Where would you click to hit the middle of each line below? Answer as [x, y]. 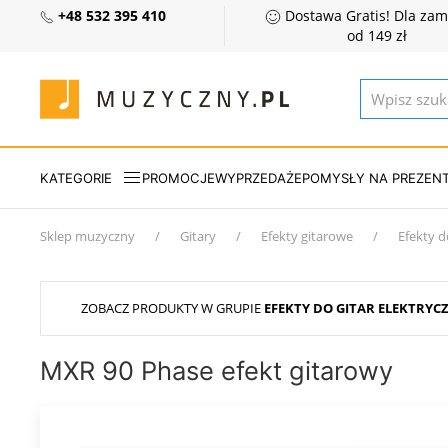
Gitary [198, 236]
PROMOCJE [178, 177]
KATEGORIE [76, 177]
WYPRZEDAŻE [258, 177]
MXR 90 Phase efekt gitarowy [216, 370]
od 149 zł [376, 36]
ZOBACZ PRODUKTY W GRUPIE [172, 308]
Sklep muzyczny [87, 236]
